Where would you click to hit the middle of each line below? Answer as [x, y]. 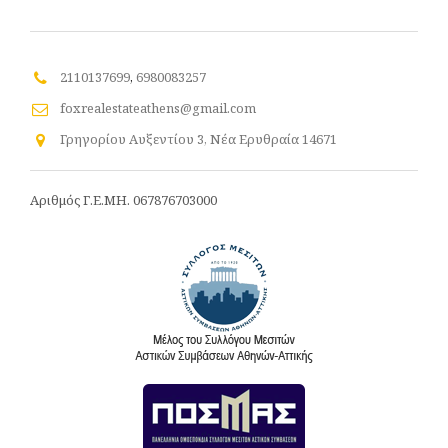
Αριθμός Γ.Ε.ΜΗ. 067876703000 [123, 199]
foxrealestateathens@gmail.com [158, 107]
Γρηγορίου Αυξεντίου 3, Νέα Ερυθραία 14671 [199, 138]
